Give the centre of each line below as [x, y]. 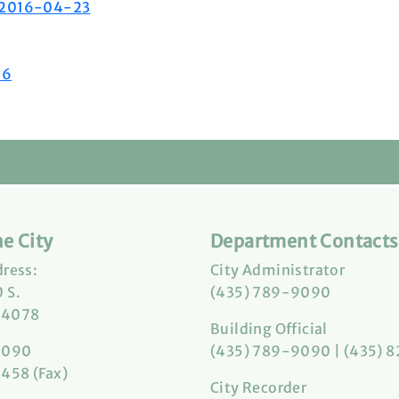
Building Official [269, 329]
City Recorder [259, 387]
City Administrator [278, 270]
